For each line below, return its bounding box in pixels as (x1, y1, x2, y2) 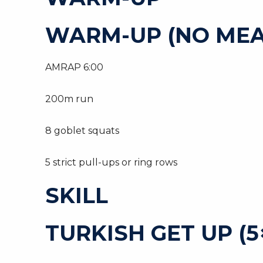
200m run (45, 93, 93, 104)
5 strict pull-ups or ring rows (45, 157, 177, 168)
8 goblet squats (45, 125, 119, 136)
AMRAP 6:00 (45, 62, 103, 73)
